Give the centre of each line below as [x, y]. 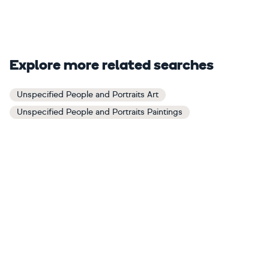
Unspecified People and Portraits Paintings [100, 112]
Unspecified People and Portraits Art [88, 95]
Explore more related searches [112, 66]
